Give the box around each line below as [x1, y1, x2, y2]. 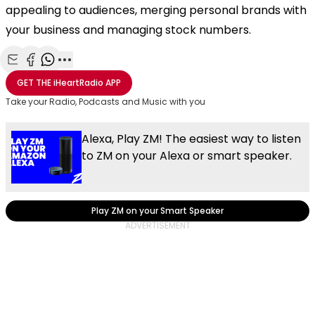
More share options [64, 67, 169, 83]
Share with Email [13, 67, 101, 83]
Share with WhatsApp [47, 67, 161, 83]
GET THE [17, 76, 51, 89]
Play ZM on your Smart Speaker [91, 204, 224, 217]
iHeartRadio [51, 76, 105, 89]
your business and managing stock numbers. [6, 21, 257, 38]
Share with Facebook [30, 67, 140, 83]
